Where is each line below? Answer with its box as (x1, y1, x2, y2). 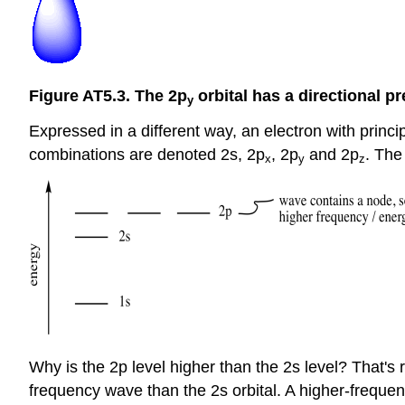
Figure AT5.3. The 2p (29, 86, 187, 105)
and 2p (305, 145, 359, 164)
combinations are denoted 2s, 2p (29, 145, 265, 164)
